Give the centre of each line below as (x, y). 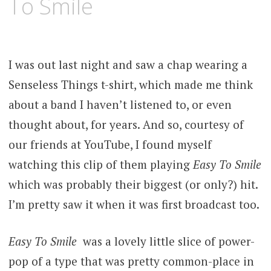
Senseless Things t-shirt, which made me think (130, 84)
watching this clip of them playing (100, 164)
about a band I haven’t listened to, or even (120, 104)
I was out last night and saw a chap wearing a (128, 64)
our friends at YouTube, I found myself (110, 144)
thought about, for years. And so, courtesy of (126, 124)
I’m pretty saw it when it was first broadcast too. (134, 204)
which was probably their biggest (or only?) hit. (133, 184)
